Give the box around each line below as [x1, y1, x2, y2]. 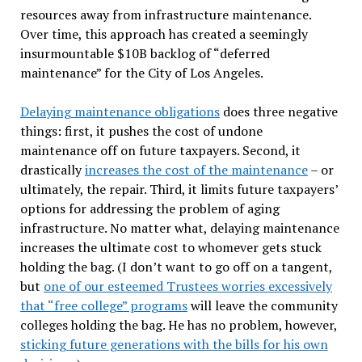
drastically [19, 160, 85, 179]
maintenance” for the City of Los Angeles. [19, 63, 263, 82]
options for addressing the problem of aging [19, 199, 280, 217]
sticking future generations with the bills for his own [19, 335, 328, 353]
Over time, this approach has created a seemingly [19, 24, 308, 43]
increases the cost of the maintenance [84, 160, 308, 179]
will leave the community [187, 296, 338, 314]
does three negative [219, 102, 338, 120]
